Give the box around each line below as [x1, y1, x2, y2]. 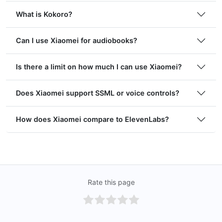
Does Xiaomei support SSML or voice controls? [16, 89, 179, 98]
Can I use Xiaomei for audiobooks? [16, 36, 137, 45]
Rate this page [87, 178, 135, 186]
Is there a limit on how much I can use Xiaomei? [16, 62, 182, 71]
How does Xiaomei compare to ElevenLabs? [16, 115, 169, 124]
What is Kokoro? [16, 10, 72, 19]
